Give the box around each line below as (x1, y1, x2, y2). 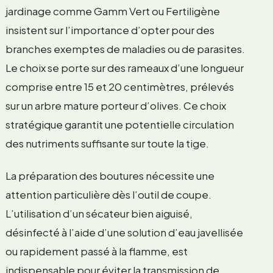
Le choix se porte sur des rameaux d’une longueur (5, 61, 244, 75)
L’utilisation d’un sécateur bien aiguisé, (5, 207, 193, 221)
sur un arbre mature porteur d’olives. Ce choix (5, 99, 226, 113)
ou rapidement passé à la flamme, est (5, 244, 188, 258)
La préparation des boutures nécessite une (5, 169, 214, 183)
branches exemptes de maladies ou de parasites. (5, 42, 245, 56)
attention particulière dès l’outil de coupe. (5, 188, 211, 202)
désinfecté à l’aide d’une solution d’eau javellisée (5, 225, 243, 239)
